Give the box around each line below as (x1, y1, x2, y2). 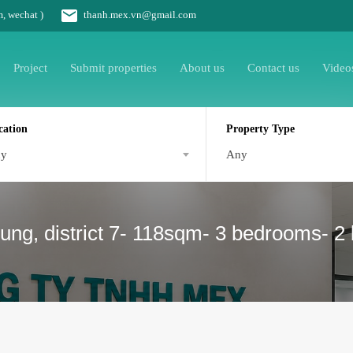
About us (180, 61, 225, 74)
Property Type (226, 122, 295, 135)
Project (13, 61, 47, 74)
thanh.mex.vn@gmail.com (84, 8, 196, 20)
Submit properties (70, 61, 157, 74)
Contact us (247, 61, 299, 74)
